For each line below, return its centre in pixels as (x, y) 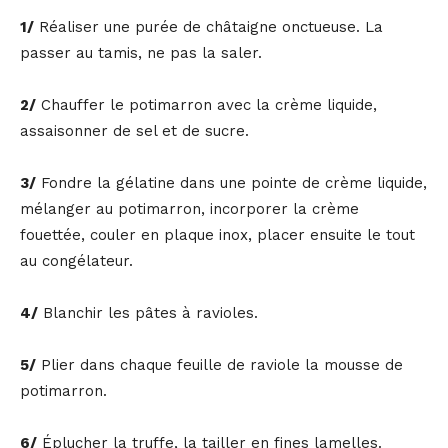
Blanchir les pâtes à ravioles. (148, 313)
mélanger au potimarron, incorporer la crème (189, 209)
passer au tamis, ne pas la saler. (141, 53)
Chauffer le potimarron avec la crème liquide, (206, 105)
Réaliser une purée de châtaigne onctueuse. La (208, 27)
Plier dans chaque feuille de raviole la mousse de (219, 365)
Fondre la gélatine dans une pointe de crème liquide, (231, 183)
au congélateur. (76, 261)
